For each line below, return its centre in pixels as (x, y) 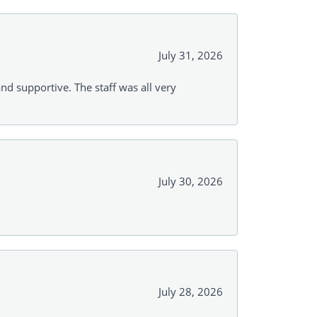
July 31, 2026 (191, 56)
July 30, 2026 (191, 181)
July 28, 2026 (191, 292)
